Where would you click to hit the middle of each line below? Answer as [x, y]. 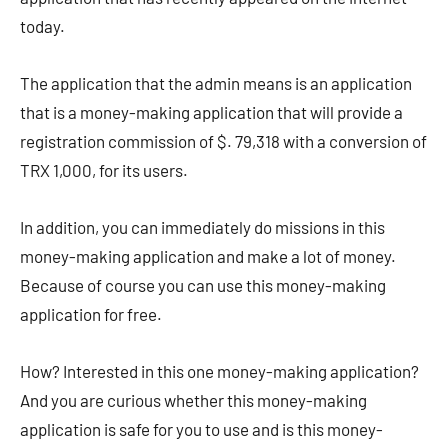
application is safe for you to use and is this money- [201, 429]
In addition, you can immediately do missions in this [202, 227]
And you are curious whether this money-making [193, 400]
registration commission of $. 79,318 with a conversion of [223, 141]
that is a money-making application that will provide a [211, 112]
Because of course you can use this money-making [203, 285]
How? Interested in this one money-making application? [219, 371]
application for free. [91, 314]
